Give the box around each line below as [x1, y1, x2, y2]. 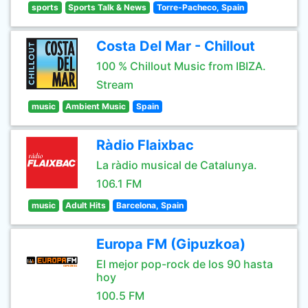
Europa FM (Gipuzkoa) [96, 236, 245, 252]
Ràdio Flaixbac [96, 137, 194, 153]
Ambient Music [65, 101, 126, 111]
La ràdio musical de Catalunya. [96, 158, 257, 172]
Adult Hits [65, 200, 107, 210]
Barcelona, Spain [115, 200, 184, 210]
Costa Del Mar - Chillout [96, 38, 255, 54]
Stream [96, 78, 133, 91]
